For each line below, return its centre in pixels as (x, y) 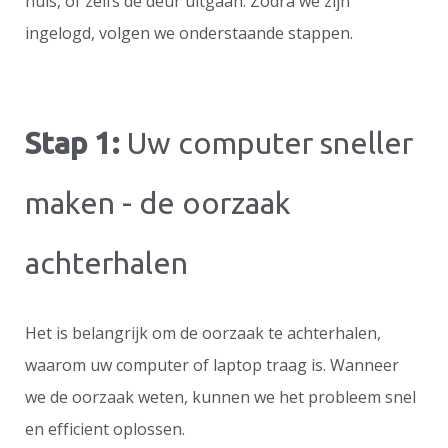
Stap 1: (72, 142)
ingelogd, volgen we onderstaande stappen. (189, 32)
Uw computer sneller (266, 142)
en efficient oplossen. (105, 428)
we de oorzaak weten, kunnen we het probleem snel (220, 396)
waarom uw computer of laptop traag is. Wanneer (212, 364)
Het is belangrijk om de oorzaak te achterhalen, (203, 332)
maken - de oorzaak (158, 202)
